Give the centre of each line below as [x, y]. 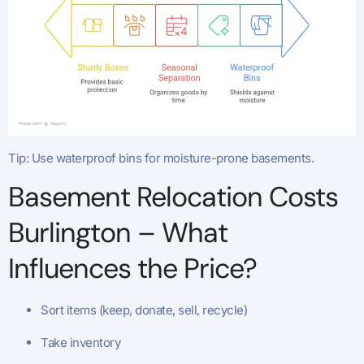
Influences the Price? [132, 269]
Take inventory [80, 342]
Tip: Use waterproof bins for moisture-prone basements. [161, 158]
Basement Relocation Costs [173, 197]
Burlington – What [118, 233]
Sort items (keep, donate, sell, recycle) [144, 310]
